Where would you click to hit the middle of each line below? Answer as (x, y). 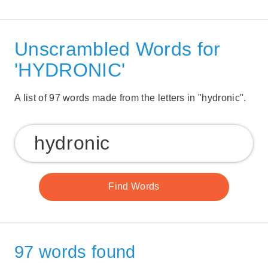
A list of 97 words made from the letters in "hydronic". (130, 98)
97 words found (75, 252)
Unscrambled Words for (118, 49)
